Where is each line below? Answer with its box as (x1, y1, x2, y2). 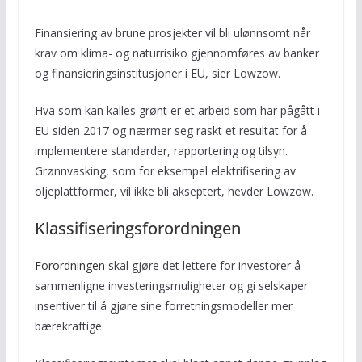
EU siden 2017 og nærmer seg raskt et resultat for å (34, 123, 307, 139)
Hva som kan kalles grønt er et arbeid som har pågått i (34, 103, 320, 119)
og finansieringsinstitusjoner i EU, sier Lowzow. (34, 65, 280, 82)
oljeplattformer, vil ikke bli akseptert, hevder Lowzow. (34, 183, 314, 200)
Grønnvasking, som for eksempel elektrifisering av (34, 163, 296, 179)
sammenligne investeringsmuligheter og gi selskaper (34, 278, 308, 294)
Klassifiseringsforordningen (34, 217, 241, 240)
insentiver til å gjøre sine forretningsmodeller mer (34, 298, 293, 314)
